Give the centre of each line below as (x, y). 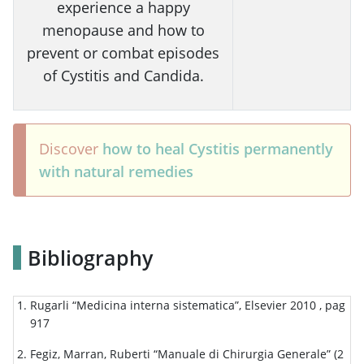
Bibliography (90, 257)
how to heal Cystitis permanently (218, 148)
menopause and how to (123, 30)
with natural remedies (116, 171)
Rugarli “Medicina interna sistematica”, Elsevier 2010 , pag (188, 305)
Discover (71, 148)
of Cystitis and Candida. (123, 75)
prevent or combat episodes (123, 52)
